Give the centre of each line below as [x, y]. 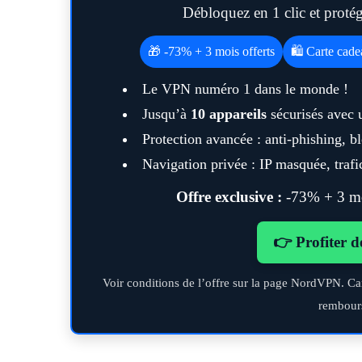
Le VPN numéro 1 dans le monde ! [245, 89]
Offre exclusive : [229, 197]
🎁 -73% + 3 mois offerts [211, 51]
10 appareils [229, 114]
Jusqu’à [166, 114]
